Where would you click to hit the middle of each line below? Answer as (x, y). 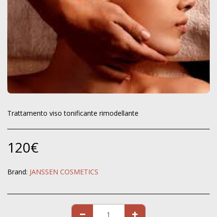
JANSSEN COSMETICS (64, 172)
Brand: (17, 172)
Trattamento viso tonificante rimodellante (73, 113)
